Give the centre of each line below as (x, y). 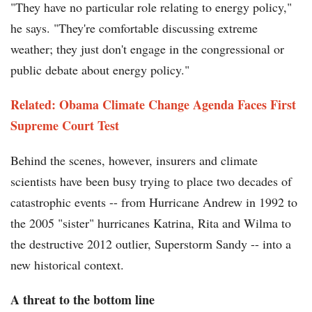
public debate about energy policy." (100, 70)
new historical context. (67, 265)
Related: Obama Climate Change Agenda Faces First (153, 105)
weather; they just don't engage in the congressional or (147, 49)
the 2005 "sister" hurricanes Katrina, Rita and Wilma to (151, 223)
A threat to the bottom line (83, 300)
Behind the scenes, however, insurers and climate (134, 161)
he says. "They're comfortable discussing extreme (134, 28)
